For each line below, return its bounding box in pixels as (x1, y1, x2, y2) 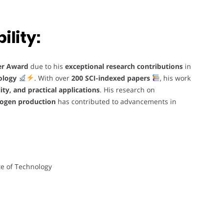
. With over (34, 73, 71, 83)
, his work (159, 73, 191, 83)
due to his (28, 61, 65, 71)
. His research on (100, 85, 155, 94)
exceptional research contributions (65, 61, 183, 71)
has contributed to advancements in (56, 96, 176, 106)
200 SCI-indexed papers (71, 73, 150, 83)
